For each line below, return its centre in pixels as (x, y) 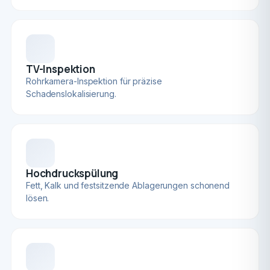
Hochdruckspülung (72, 173)
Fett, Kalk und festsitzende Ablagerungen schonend (128, 185)
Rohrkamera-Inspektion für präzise (94, 81)
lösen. (37, 198)
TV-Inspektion (60, 69)
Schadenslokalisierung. (71, 94)
